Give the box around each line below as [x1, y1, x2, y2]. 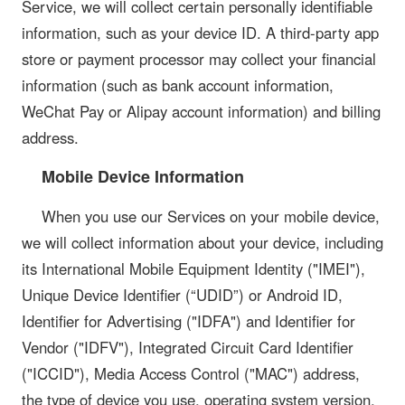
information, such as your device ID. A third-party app [22, 22, 379, 44]
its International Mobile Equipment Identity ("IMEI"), [22, 257, 365, 279]
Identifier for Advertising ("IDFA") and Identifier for [22, 309, 355, 332]
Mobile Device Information [41, 165, 244, 189]
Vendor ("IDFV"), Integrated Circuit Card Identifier [22, 335, 353, 358]
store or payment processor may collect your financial [22, 48, 376, 71]
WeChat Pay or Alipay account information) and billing [22, 100, 381, 123]
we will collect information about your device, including [22, 231, 383, 253]
